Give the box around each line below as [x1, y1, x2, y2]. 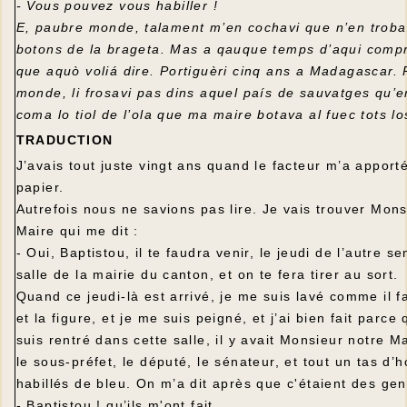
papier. [15, 180, 65, 194]
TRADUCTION [15, 133, 114, 147]
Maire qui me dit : [15, 223, 139, 238]
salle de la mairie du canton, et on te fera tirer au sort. [15, 267, 399, 282]
